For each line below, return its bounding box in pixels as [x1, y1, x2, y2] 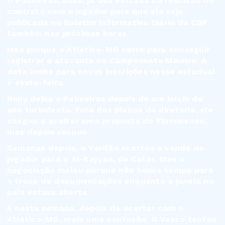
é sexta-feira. [7, 78, 65, 88]
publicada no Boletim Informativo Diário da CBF [7, 18, 208, 28]
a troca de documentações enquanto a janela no [7, 176, 214, 186]
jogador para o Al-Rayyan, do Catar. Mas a [7, 154, 184, 164]
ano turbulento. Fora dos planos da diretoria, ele [7, 105, 213, 115]
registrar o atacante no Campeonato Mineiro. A [7, 56, 207, 66]
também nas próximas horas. [7, 29, 129, 39]
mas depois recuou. [7, 127, 89, 137]
